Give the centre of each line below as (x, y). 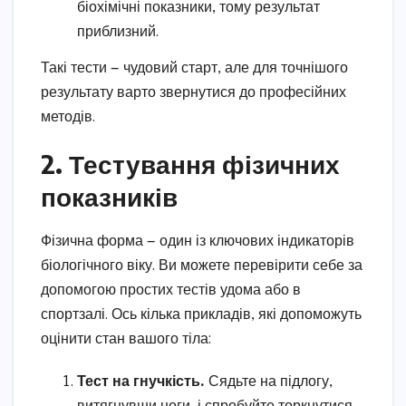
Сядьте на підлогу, (269, 382)
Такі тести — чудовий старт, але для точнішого (194, 68)
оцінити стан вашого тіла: (126, 339)
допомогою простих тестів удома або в (171, 290)
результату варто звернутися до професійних (193, 92)
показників (109, 196)
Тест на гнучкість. (141, 382)
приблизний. (118, 32)
